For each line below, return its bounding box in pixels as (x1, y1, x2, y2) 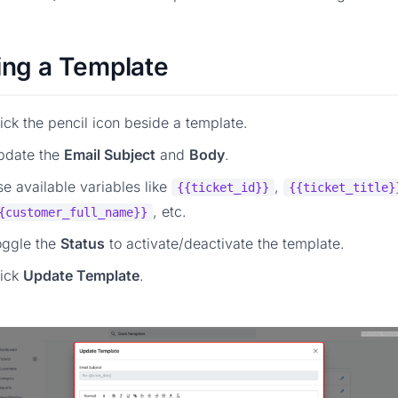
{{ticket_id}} (177, 180, 269, 195)
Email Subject (64, 146, 155, 164)
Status (60, 235, 105, 253)
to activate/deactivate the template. (105, 235, 345, 253)
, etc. (153, 203, 187, 221)
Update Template (23, 267, 139, 285)
